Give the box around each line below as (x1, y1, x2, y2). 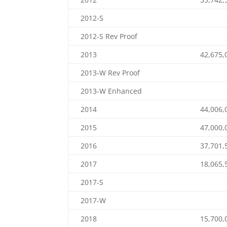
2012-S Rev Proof (81, 31, 138, 41)
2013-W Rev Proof (81, 68, 140, 78)
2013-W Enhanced (81, 86, 142, 96)
